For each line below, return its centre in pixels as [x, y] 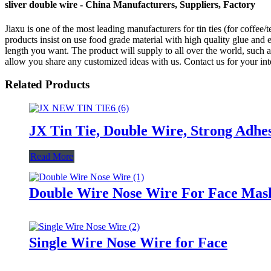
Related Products [47, 85]
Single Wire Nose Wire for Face [128, 242]
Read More [52, 156]
